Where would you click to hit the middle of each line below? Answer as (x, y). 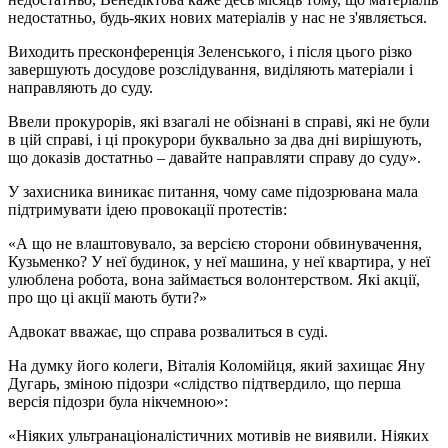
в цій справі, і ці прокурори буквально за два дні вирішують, (215, 139)
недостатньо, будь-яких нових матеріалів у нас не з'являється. (219, 17)
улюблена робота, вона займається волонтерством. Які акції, (214, 279)
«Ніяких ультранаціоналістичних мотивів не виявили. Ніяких (218, 435)
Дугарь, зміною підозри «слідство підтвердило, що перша (204, 383)
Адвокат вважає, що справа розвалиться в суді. (168, 331)
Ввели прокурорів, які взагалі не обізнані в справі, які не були (219, 121)
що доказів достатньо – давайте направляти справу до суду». (214, 157)
